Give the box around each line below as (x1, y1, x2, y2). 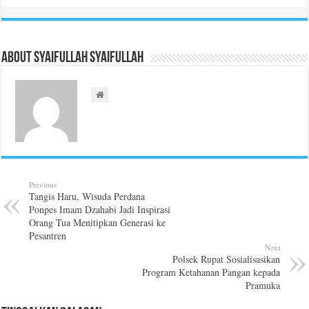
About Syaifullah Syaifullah (1, 50, 144, 66)
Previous (29, 179, 57, 190)
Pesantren (29, 228, 67, 242)
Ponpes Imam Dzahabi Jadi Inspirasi (29, 202, 171, 216)
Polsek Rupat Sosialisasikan (172, 252, 280, 266)
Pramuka (245, 278, 280, 292)
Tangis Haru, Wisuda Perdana (29, 189, 146, 203)
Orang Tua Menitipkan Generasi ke (29, 215, 166, 229)
